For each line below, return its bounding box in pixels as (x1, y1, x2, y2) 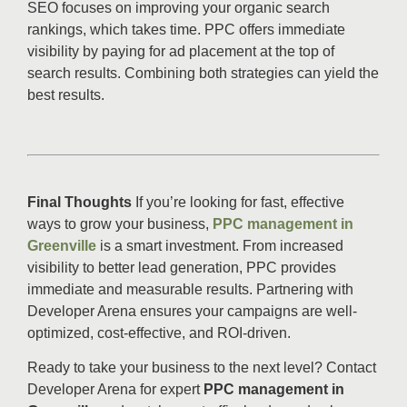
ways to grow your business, (27, 215, 213, 232)
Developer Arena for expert (27, 381, 203, 397)
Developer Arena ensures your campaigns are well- (27, 303, 357, 319)
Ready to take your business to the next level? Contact (27, 359, 376, 375)
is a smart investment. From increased (96, 237, 343, 253)
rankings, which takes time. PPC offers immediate (27, 22, 345, 38)
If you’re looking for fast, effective (132, 194, 344, 210)
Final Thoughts (27, 194, 132, 210)
